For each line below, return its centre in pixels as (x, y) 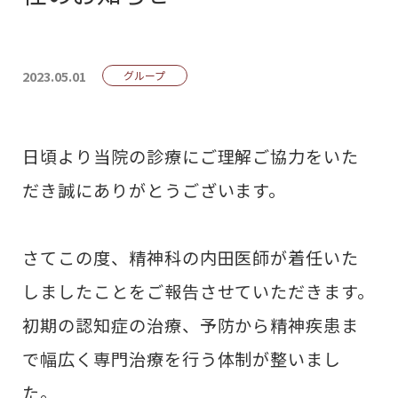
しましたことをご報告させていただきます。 (199, 291)
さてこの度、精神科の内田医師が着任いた (191, 257)
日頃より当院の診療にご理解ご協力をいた (191, 156)
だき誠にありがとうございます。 (155, 190)
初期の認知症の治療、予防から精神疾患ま (191, 325)
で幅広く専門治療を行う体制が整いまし (182, 358)
